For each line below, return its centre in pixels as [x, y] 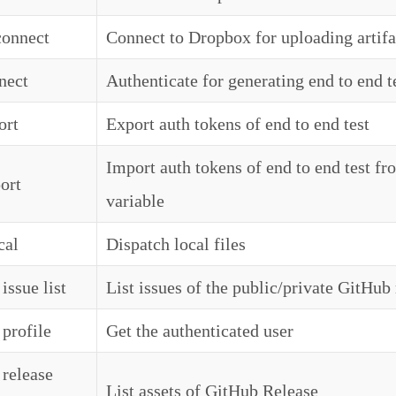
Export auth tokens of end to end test [238, 124]
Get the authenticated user [200, 331]
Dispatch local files [176, 244]
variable [135, 201]
